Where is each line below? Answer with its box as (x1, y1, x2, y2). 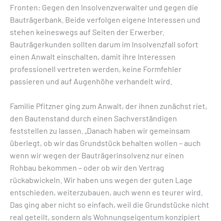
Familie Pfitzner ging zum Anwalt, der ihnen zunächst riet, (10, 101, 207, 111)
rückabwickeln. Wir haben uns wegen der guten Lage (10, 175, 192, 185)
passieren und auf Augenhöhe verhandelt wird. (10, 76, 172, 86)
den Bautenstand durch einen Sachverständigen (10, 113, 177, 123)
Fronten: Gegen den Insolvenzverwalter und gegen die (10, 2, 198, 12)
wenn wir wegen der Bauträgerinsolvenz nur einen (10, 150, 184, 160)
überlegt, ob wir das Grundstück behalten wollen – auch (10, 138, 201, 148)
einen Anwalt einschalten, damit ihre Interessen (10, 51, 176, 61)
